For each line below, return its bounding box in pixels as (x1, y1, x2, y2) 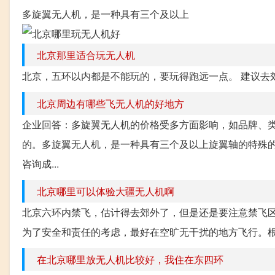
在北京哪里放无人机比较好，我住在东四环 (37, 252, 223, 266)
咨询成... (22, 156, 59, 171)
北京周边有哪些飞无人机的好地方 (37, 96, 184, 110)
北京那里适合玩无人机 (37, 47, 135, 62)
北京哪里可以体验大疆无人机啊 (37, 184, 174, 198)
